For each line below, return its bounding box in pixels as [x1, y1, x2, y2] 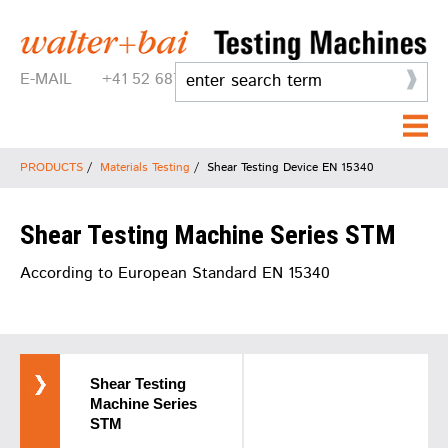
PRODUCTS [20, 158, 83, 176]
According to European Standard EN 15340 [20, 261, 330, 285]
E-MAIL [20, 67, 72, 91]
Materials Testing [100, 158, 190, 176]
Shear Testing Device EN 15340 [207, 158, 374, 176]
